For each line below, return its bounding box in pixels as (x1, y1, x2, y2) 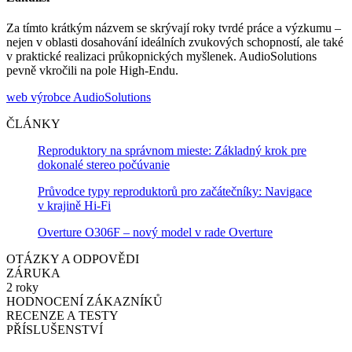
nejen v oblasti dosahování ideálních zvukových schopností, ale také (6, 35, 343, 49)
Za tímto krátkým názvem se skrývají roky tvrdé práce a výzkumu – (6, 21, 341, 35)
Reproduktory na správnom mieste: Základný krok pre (38, 144, 306, 158)
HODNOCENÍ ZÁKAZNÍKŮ (6, 295, 163, 309)
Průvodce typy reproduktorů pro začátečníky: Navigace (38, 185, 312, 199)
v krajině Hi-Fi (38, 199, 111, 213)
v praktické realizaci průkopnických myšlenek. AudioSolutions (6, 49, 317, 64)
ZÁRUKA (6, 266, 60, 280)
